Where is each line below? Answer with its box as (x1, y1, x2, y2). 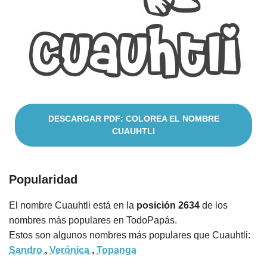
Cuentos (10, 41, 45, 51)
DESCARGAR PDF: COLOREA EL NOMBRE (48, 114, 219, 124)
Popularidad (9, 173, 77, 187)
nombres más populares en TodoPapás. (9, 215, 177, 226)
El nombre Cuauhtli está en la (9, 200, 136, 211)
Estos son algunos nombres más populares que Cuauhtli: (9, 230, 250, 241)
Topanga (97, 245, 136, 256)
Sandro (9, 245, 45, 256)
